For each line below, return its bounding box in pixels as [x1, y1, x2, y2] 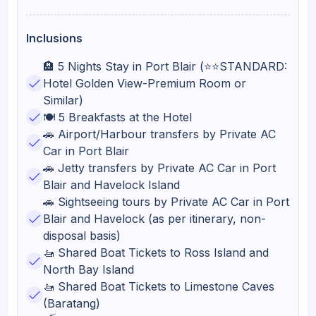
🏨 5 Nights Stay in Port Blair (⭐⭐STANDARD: [43, 59, 287, 73]
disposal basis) [43, 229, 121, 243]
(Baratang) [43, 296, 100, 310]
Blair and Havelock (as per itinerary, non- [43, 212, 266, 226]
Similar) [43, 93, 83, 107]
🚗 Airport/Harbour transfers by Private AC [43, 127, 276, 141]
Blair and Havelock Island [43, 178, 180, 192]
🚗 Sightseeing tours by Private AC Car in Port [43, 195, 289, 209]
